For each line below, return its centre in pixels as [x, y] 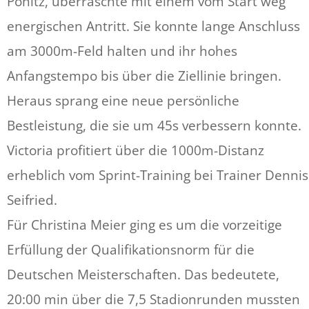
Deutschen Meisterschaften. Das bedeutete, [143, 275]
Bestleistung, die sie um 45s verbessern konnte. [154, 126]
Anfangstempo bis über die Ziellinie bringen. [144, 76]
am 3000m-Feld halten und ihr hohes [122, 51]
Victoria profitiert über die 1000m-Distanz [136, 150]
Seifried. [32, 200]
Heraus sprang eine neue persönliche [123, 101]
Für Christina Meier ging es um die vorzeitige [144, 225]
